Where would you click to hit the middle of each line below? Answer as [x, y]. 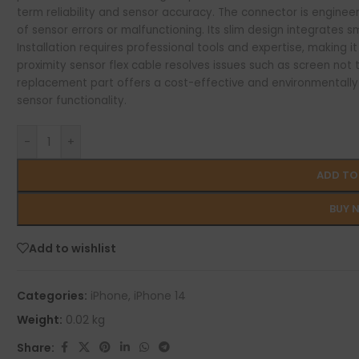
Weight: [40, 320]
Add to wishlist [73, 248]
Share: [36, 347]
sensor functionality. [72, 101]
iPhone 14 [160, 296]
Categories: [52, 296]
